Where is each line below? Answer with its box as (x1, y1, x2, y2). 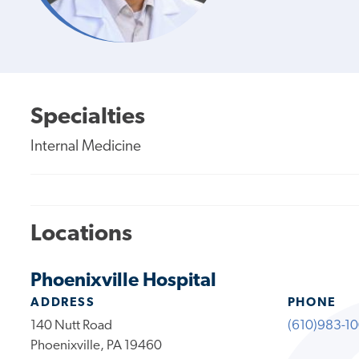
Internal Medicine (30, 139, 142, 155)
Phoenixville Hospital (30, 271, 217, 291)
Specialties (30, 105, 146, 129)
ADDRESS (30, 296, 95, 309)
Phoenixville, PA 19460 (30, 338, 163, 353)
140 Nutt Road (30, 318, 113, 333)
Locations (30, 223, 133, 247)
